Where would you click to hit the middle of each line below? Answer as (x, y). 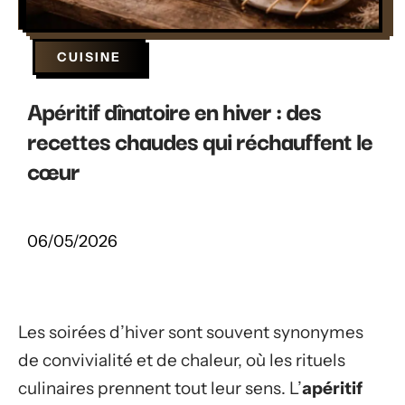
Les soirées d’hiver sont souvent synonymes (191, 332)
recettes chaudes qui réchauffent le (200, 140)
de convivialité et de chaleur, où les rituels (182, 360)
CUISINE (89, 57)
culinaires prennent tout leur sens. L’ (160, 388)
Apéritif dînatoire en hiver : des (174, 110)
